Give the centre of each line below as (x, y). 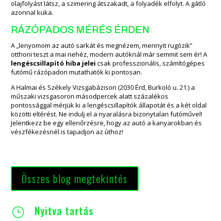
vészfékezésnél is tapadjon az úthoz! (67, 131)
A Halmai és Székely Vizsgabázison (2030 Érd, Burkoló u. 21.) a (103, 87)
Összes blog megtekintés (75, 178)
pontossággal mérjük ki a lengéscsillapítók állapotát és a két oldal (109, 105)
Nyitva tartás (64, 210)
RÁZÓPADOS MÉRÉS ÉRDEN (80, 29)
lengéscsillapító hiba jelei (54, 63)
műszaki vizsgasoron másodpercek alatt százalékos (90, 96)
